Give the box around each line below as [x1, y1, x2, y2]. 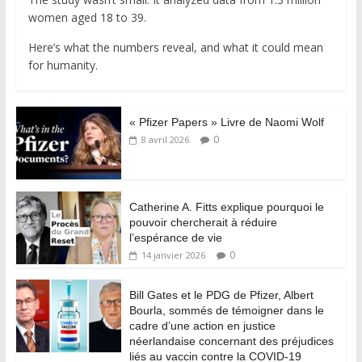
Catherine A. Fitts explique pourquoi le [128, 200, 324, 213]
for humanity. [27, 57, 98, 73]
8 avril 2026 [141, 133, 189, 145]
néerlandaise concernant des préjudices [128, 334, 334, 347]
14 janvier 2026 [141, 248, 205, 261]
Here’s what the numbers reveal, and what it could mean [27, 39, 323, 55]
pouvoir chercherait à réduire [128, 215, 277, 229]
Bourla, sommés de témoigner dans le [128, 303, 324, 317]
